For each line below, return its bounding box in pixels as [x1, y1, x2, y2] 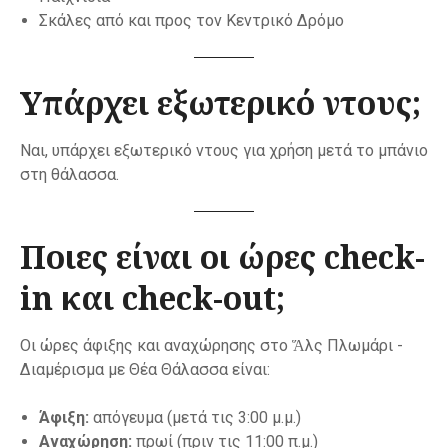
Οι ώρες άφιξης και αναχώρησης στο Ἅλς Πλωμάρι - [20, 336, 403, 356]
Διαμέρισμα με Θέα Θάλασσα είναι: [20, 360, 270, 380]
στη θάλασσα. [20, 165, 119, 185]
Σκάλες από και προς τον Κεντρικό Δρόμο [39, 11, 345, 31]
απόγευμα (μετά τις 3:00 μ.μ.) [89, 408, 302, 428]
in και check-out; [20, 276, 285, 320]
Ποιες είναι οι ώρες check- [20, 235, 425, 279]
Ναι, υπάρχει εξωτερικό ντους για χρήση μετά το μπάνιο [20, 141, 428, 161]
